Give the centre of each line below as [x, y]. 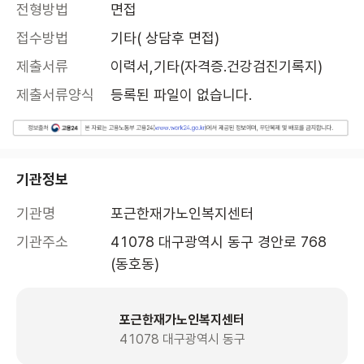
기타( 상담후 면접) [165, 38]
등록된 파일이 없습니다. [181, 95]
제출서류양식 [55, 95]
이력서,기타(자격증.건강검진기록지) [217, 67]
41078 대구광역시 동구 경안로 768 [219, 242]
